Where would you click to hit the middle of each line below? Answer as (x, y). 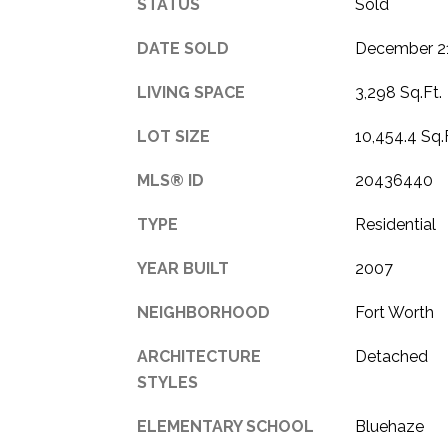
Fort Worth (394, 312)
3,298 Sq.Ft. (398, 92)
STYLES (167, 382)
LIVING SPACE (191, 92)
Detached (391, 356)
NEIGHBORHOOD (203, 312)
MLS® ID (170, 180)
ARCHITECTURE (199, 356)
